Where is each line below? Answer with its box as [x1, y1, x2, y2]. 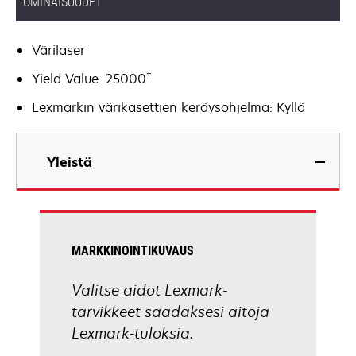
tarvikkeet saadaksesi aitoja [72, 302, 269, 321]
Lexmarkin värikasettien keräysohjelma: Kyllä [32, 99, 305, 116]
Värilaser [32, 41, 85, 59]
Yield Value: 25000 [32, 70, 146, 87]
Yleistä [47, 153, 92, 171]
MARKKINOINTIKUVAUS [72, 243, 194, 258]
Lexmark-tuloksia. [72, 323, 193, 342]
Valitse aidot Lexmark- [72, 281, 227, 300]
